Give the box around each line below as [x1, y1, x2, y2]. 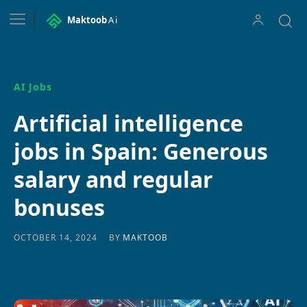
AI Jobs [14, 79, 52, 93]
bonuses [14, 192, 105, 222]
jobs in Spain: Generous [14, 136, 268, 166]
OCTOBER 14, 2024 [14, 232, 97, 244]
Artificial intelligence [14, 108, 243, 138]
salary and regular [14, 164, 213, 194]
